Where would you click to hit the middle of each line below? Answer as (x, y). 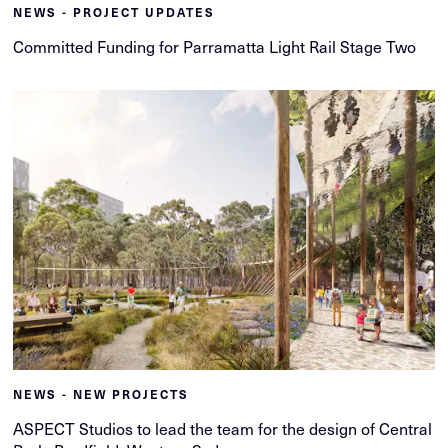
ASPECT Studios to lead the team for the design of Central (223, 429)
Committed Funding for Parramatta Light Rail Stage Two (215, 46)
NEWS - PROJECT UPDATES (114, 11)
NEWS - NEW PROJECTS (101, 394)
